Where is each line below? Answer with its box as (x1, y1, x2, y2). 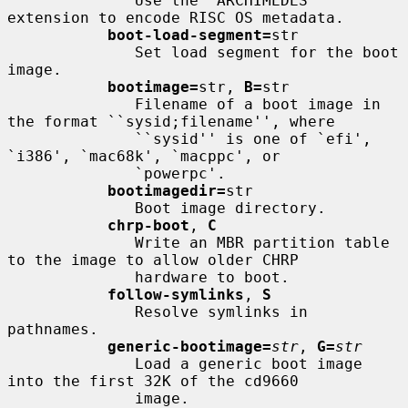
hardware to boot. (7, 268, 135, 286)
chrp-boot (107, 216, 189, 234)
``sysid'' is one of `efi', (7, 129, 135, 148)
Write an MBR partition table (7, 233, 135, 251)
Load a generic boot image (7, 354, 135, 372)
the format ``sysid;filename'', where (7, 112, 335, 130)
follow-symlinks (107, 285, 244, 303)
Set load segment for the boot (7, 43, 135, 61)
